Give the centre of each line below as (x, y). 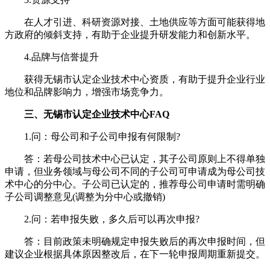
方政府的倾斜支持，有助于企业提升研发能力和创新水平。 (130, 34)
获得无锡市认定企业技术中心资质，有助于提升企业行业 (135, 79)
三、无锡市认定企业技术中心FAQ (97, 114)
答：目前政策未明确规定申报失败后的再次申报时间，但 (135, 241)
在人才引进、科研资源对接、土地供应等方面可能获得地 (135, 22)
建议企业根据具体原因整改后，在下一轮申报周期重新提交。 (135, 254)
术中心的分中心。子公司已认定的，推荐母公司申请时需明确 (135, 184)
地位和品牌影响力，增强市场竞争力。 (87, 92)
